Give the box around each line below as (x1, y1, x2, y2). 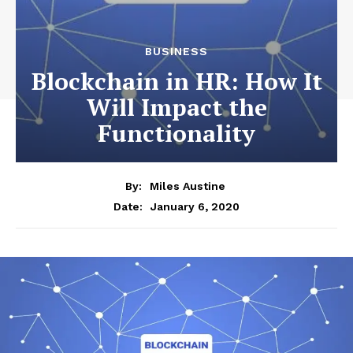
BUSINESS (145, 45, 208, 58)
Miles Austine (150, 179, 225, 192)
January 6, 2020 (150, 199, 240, 213)
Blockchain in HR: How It (31, 65, 322, 97)
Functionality (98, 117, 255, 149)
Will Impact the (86, 91, 267, 123)
